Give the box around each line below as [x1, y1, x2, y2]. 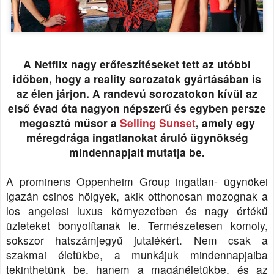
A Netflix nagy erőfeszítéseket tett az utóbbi [23, 56, 251, 72]
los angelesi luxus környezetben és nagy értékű [6, 202, 268, 218]
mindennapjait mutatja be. [69, 144, 205, 160]
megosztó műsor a [19, 114, 120, 130]
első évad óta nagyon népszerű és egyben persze [8, 100, 266, 116]
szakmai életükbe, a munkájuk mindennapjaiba [6, 246, 268, 262]
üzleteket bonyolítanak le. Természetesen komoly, [6, 217, 268, 233]
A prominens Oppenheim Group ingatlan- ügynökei [6, 173, 268, 189]
